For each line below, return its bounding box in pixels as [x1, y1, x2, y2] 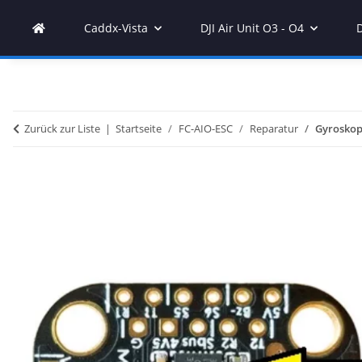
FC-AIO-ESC [179, 121, 233, 136]
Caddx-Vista [84, 20, 148, 36]
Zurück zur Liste [24, 121, 100, 136]
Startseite [116, 121, 162, 136]
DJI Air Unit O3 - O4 [200, 20, 304, 36]
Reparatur [250, 121, 298, 136]
